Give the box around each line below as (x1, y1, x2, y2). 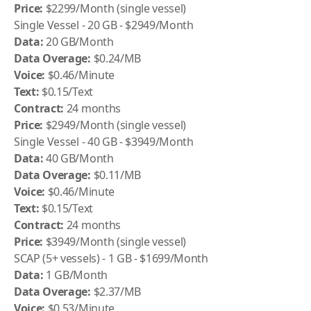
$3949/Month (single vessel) (43, 234, 187, 249)
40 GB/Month (43, 151, 114, 166)
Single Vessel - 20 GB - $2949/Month (14, 17, 194, 33)
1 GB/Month (43, 267, 108, 283)
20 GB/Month (43, 34, 114, 49)
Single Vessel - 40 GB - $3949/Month (14, 134, 194, 149)
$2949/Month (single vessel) (43, 117, 187, 133)
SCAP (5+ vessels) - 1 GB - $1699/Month (14, 251, 208, 266)
